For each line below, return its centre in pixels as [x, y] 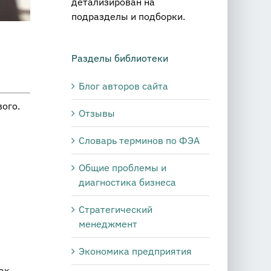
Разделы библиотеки [120, 58]
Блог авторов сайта [123, 86]
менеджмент [108, 224]
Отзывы [97, 113]
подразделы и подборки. [128, 17]
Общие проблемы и [122, 167]
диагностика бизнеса [127, 182]
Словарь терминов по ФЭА [139, 140]
